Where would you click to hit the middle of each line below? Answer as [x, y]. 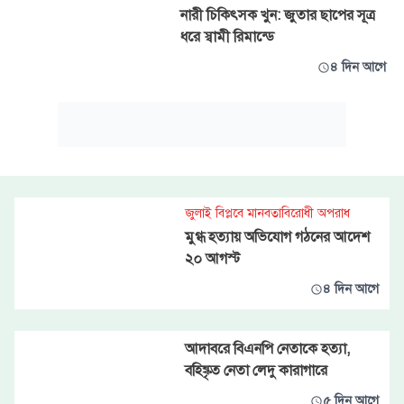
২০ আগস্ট [212, 259]
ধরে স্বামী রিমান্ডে [227, 37]
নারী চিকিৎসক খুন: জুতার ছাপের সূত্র [278, 15]
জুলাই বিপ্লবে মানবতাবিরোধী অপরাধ [267, 213]
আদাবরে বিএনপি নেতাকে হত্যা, [267, 349]
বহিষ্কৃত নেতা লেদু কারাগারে [256, 371]
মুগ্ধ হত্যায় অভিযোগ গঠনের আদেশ [277, 237]
